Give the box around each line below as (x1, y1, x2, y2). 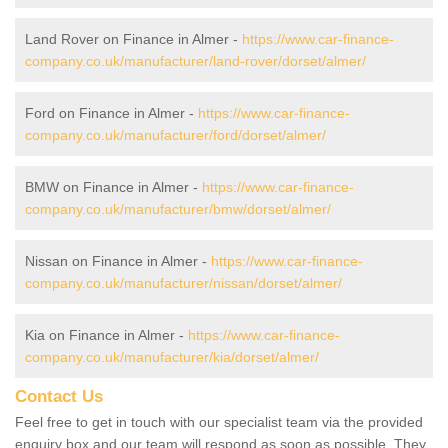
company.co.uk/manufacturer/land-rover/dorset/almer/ (25, 52, 366, 69)
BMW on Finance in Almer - (25, 178, 202, 195)
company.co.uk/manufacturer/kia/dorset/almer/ (25, 348, 319, 365)
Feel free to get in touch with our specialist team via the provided (15, 413, 423, 430)
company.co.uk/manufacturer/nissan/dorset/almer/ (25, 274, 342, 291)
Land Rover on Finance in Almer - (25, 30, 242, 47)
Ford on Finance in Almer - (25, 104, 198, 121)
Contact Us (15, 386, 103, 406)
